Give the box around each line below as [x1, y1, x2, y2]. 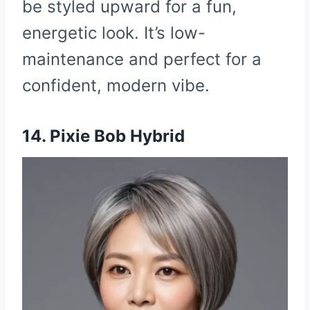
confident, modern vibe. [22, 75, 210, 96]
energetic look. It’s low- [22, 23, 206, 44]
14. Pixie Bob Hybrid [22, 126, 185, 147]
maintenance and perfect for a [22, 49, 262, 70]
